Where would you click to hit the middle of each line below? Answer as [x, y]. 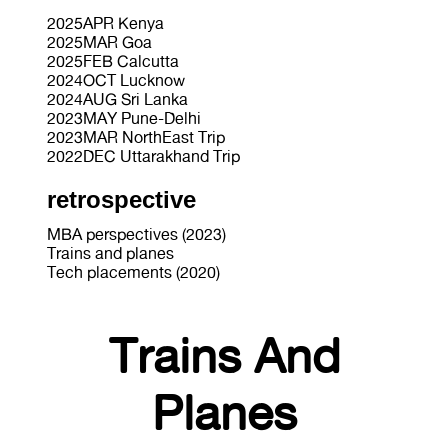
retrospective [121, 199]
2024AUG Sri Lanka [117, 99]
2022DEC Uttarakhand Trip [143, 156]
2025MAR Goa [99, 42]
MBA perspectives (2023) [136, 234]
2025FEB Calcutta [112, 61]
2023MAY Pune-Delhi [123, 118]
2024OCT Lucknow [115, 80]
